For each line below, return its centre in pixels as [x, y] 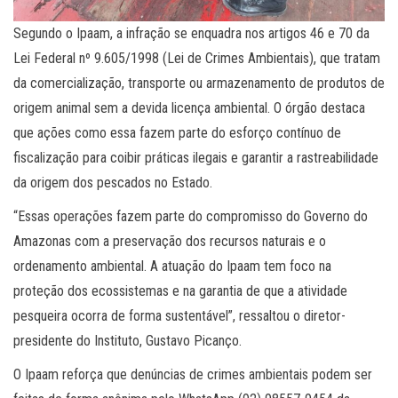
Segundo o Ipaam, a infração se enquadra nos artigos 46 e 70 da [191, 33]
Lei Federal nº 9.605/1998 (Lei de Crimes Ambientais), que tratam [197, 58]
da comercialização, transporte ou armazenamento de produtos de [199, 83]
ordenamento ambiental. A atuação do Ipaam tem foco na [172, 266]
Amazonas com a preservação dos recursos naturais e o [170, 241]
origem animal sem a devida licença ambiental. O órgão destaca [189, 107]
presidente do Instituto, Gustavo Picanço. [127, 340]
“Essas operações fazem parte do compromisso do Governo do [191, 216]
